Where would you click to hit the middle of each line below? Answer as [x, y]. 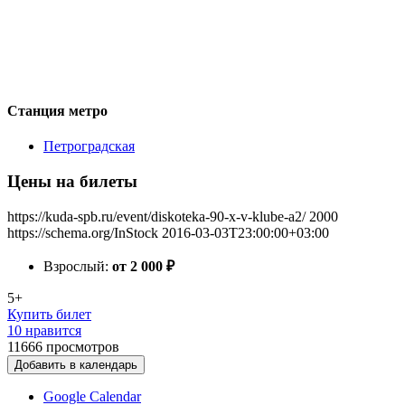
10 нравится [44, 330]
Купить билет [49, 314]
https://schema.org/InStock [83, 232]
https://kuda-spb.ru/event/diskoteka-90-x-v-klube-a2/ [156, 216]
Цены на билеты [72, 181]
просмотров [83, 346]
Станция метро [57, 110]
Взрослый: [78, 266]
